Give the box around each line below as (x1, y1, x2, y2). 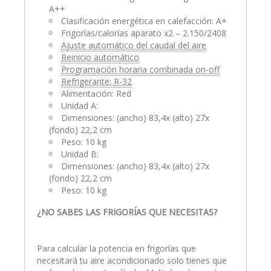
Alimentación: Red (61, 88, 131, 99)
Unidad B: (61, 148, 99, 160)
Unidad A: (61, 100, 98, 111)
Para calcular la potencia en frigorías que (37, 243, 196, 254)
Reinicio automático (61, 51, 139, 63)
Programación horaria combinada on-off (61, 64, 220, 75)
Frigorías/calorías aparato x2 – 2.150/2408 (61, 27, 226, 39)
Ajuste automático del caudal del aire (61, 39, 206, 51)
